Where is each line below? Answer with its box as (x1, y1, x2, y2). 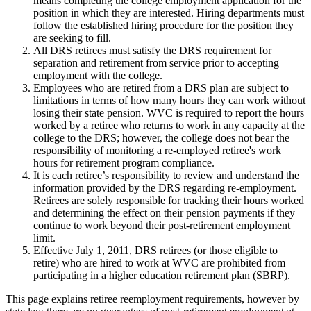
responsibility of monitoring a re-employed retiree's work (33, 144, 281, 156)
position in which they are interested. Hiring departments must (33, 6, 304, 19)
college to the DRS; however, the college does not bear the (33, 131, 289, 144)
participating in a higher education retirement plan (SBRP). (33, 269, 290, 281)
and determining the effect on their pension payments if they (33, 206, 295, 219)
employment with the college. (33, 69, 162, 81)
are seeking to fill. (33, 31, 111, 44)
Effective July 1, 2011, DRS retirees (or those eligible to (33, 244, 278, 256)
